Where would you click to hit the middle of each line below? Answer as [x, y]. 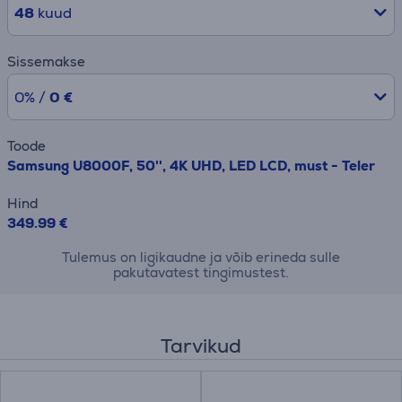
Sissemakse [46, 61]
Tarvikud [201, 346]
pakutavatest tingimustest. [201, 272]
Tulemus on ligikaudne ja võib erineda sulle [201, 257]
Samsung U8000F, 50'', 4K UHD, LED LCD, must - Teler [191, 166]
